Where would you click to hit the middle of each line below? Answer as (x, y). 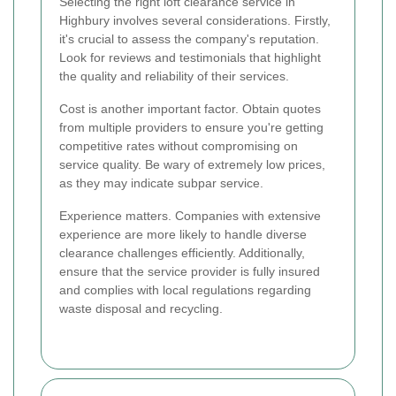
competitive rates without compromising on (179, 146)
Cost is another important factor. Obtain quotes (190, 109)
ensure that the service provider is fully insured (190, 272)
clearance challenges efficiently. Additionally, (182, 253)
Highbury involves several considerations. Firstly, (195, 21)
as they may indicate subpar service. (161, 183)
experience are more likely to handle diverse (183, 235)
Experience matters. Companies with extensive (190, 216)
